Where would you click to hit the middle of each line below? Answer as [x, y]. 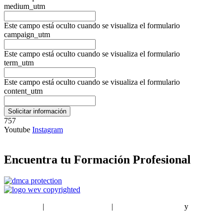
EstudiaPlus [22, 207]
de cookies [21, 216]
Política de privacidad [149, 207]
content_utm [23, 91]
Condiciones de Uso [78, 207]
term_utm [19, 63]
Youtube [17, 130]
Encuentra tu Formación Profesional [97, 160]
